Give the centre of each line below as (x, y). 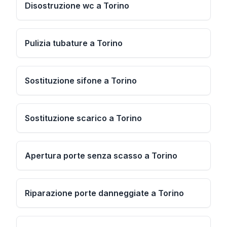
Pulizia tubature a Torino (74, 43)
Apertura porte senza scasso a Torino (101, 156)
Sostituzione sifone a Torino (81, 81)
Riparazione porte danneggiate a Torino (104, 193)
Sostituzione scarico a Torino (83, 118)
